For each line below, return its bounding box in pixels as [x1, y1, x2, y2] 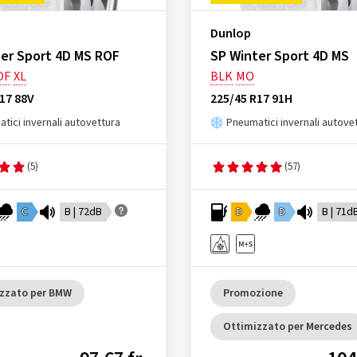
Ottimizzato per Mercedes [222, 319, 352, 335]
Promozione [222, 285, 283, 301]
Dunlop [210, 25, 251, 42]
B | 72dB [65, 204, 102, 220]
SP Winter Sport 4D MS [210, 46, 349, 66]
